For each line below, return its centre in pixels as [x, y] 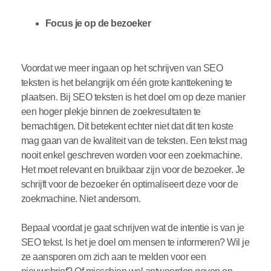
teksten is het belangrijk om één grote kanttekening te [126, 83]
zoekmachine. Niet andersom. [81, 199]
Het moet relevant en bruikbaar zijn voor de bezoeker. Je [133, 170]
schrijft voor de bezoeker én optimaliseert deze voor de [129, 184]
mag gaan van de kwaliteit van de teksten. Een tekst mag [134, 141]
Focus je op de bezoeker [99, 24]
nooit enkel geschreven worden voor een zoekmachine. [132, 155]
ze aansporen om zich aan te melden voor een [113, 257]
